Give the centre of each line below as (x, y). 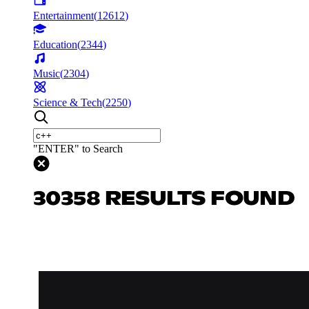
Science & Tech (68, 102)
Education (55, 44)
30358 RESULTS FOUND (164, 199)
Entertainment (63, 15)
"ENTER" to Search (78, 148)
